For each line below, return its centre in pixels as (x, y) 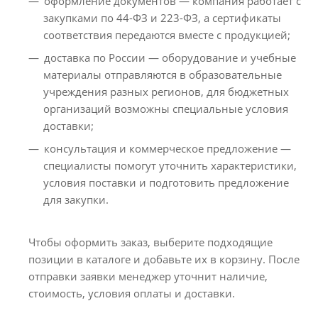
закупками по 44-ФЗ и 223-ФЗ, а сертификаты (162, 17)
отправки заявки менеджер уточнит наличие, (148, 276)
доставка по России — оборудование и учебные (170, 57)
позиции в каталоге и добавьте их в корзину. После (164, 259)
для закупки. (76, 199)
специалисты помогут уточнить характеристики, (170, 165)
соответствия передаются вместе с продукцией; (167, 34)
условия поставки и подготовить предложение (166, 182)
